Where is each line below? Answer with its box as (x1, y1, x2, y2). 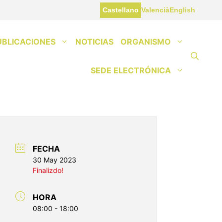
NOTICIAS (75, 36, 113, 47)
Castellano (103, 5, 139, 14)
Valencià (141, 5, 170, 14)
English (169, 5, 196, 14)
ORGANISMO (120, 36, 171, 47)
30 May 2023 (33, 156, 76, 165)
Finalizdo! (33, 166, 63, 175)
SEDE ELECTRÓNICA (91, 65, 171, 75)
